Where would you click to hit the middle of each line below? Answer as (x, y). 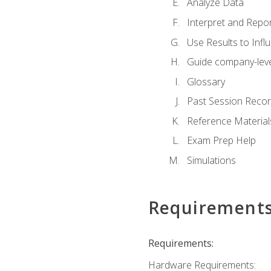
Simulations (211, 160)
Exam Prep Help (221, 141)
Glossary (206, 81)
